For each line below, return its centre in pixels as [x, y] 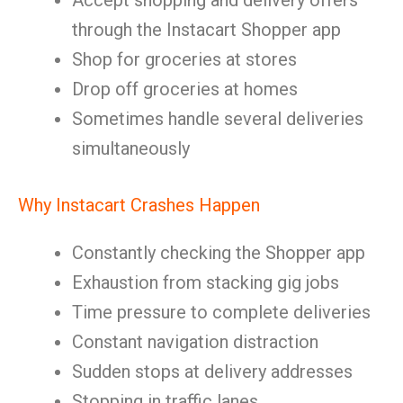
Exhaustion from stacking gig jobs [206, 282]
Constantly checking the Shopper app [219, 253]
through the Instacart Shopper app [206, 30]
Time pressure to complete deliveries [221, 312]
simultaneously [131, 148]
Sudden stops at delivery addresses [212, 372]
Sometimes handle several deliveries [218, 119]
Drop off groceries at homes [185, 89]
